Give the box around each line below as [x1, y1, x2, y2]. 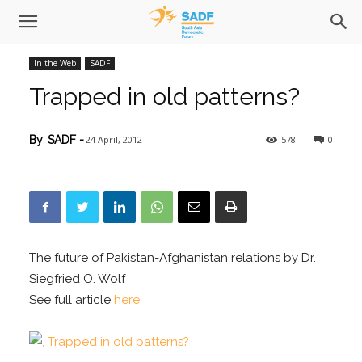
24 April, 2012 [86, 133, 143, 146]
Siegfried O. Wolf [29, 271, 126, 287]
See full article [29, 293, 115, 308]
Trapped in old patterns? [29, 82, 301, 112]
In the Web [34, 57, 77, 69]
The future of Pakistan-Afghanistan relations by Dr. [29, 250, 317, 266]
